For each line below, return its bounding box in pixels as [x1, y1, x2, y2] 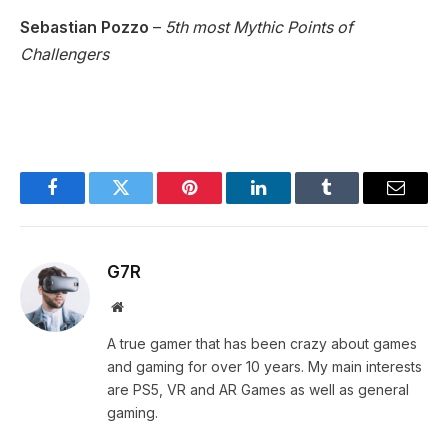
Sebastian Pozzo [20, 17, 149, 37]
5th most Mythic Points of [165, 17, 353, 37]
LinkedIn [256, 193, 323, 212]
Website [122, 298, 167, 313]
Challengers [20, 44, 109, 64]
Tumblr [325, 193, 379, 212]
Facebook [50, 193, 121, 212]
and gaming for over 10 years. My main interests [107, 357, 422, 375]
